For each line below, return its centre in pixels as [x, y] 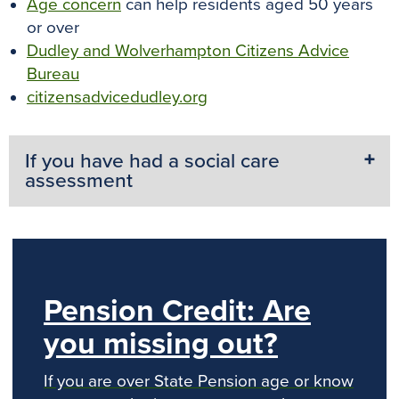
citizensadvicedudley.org [117, 98]
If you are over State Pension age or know [199, 381]
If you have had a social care [152, 161]
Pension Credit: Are [177, 311]
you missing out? [161, 344]
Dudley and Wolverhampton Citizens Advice [188, 51]
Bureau [53, 74]
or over [53, 28]
